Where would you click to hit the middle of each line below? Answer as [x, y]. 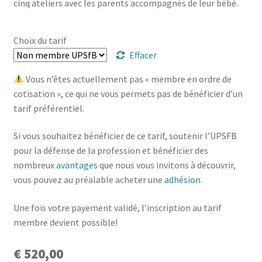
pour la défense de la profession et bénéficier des [111, 151]
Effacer [143, 55]
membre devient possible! [65, 223]
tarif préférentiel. [49, 108]
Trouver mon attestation [63, 30]
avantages [77, 165]
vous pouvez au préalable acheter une [89, 180]
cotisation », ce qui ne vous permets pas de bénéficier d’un [128, 93]
